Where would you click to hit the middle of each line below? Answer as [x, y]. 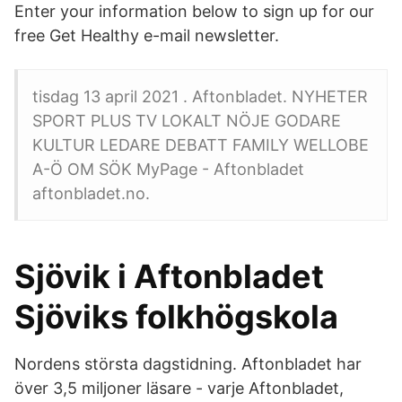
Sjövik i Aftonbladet [169, 276]
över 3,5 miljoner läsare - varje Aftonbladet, [179, 388]
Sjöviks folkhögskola [176, 317]
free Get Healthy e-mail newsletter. [147, 35]
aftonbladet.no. [91, 193]
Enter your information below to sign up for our [194, 11]
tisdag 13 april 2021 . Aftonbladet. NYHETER [200, 96]
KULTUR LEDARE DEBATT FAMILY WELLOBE [201, 145]
